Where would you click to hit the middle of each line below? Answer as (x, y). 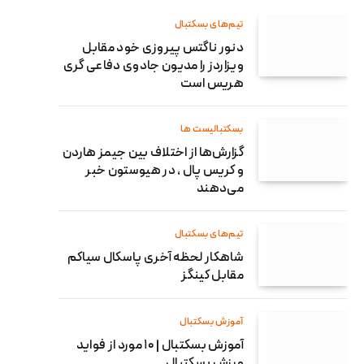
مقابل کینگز (212, 276)
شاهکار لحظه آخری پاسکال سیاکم (155, 258)
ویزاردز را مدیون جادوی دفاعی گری (153, 66)
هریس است (212, 84)
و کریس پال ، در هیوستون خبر (165, 171)
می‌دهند (220, 189)
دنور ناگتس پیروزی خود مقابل (163, 48)
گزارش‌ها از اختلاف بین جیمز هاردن (153, 153)
